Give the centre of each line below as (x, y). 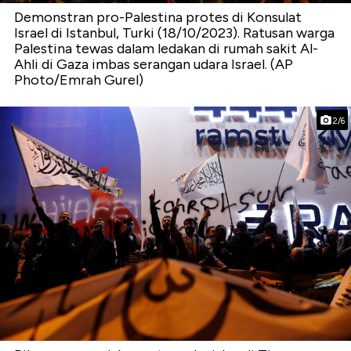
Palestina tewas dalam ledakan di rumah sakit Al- (166, 49)
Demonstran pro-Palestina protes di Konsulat (158, 18)
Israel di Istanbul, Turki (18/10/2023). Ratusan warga (174, 33)
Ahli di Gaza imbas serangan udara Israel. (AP (154, 65)
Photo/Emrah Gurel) (79, 80)
